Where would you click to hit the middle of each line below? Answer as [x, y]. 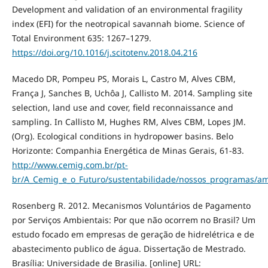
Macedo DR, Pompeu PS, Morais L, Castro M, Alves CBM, [124, 78]
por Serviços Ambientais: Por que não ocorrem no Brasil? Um [133, 220]
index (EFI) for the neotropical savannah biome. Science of [128, 23]
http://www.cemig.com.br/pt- [70, 165]
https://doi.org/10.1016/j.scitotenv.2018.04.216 [104, 52]
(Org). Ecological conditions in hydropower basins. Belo [122, 136]
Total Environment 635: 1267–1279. [81, 38]
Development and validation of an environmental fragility [127, 9]
